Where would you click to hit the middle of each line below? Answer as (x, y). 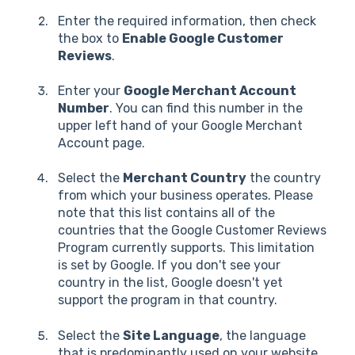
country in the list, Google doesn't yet (170, 283)
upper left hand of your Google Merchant (180, 126)
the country (284, 178)
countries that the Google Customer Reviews (192, 231)
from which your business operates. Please (185, 196)
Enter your (91, 91)
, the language (263, 335)
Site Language (171, 335)
